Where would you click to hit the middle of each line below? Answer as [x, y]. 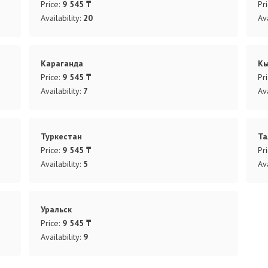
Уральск [57, 209]
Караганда [62, 63]
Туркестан [62, 136]
